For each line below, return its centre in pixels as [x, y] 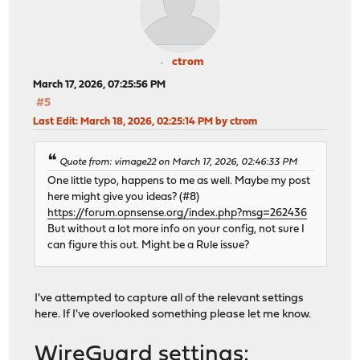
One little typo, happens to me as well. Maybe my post [179, 182]
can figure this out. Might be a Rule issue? [149, 246]
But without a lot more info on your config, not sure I [176, 230]
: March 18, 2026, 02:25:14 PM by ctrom [167, 121]
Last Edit [55, 121]
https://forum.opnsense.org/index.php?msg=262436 [178, 214]
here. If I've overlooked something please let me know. [173, 315]
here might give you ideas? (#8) [124, 198]
